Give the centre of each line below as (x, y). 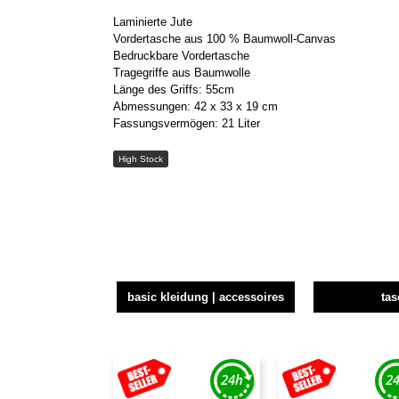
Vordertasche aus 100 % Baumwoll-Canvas (224, 39)
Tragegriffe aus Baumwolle (182, 73)
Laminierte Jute (153, 22)
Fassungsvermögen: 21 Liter (187, 123)
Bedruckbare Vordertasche (181, 56)
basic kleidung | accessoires (206, 297)
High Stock (140, 159)
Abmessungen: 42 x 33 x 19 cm (195, 106)
